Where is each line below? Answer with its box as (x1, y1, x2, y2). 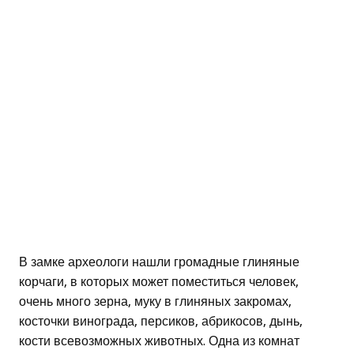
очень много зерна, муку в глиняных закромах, (19, 294, 292, 310)
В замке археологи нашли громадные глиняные (19, 254, 299, 270)
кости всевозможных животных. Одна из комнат (19, 333, 299, 349)
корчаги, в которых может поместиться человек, (19, 274, 299, 290)
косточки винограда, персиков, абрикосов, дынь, (19, 314, 303, 330)
